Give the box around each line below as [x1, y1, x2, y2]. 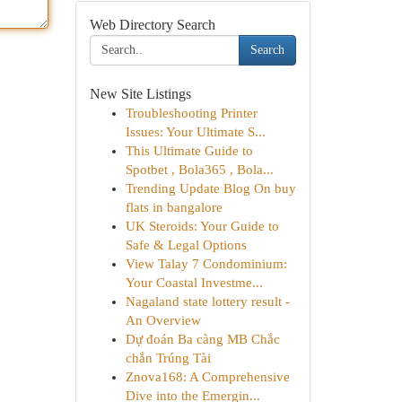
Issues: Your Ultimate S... [125, 125, 266, 139]
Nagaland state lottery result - [125, 294, 290, 309]
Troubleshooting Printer [125, 106, 258, 120]
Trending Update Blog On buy [125, 181, 296, 196]
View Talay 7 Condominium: [125, 257, 287, 271]
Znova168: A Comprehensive [125, 370, 290, 384]
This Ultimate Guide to [125, 144, 253, 158]
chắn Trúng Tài [125, 351, 211, 365]
